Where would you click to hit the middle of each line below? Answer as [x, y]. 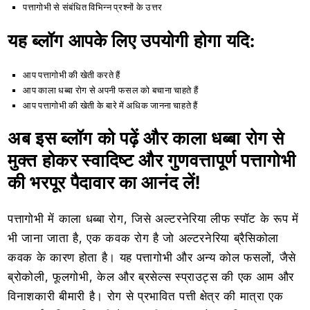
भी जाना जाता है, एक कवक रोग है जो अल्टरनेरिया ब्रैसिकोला [144, 238]
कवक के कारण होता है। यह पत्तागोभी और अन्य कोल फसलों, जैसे [152, 257]
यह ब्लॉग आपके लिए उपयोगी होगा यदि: [131, 40]
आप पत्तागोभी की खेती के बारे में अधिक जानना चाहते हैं [110, 105]
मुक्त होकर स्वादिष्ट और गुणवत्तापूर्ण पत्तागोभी [152, 161]
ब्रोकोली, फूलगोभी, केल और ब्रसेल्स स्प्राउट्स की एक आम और [151, 276]
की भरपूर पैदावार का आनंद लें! [104, 183]
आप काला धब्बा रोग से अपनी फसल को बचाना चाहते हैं [111, 90]
